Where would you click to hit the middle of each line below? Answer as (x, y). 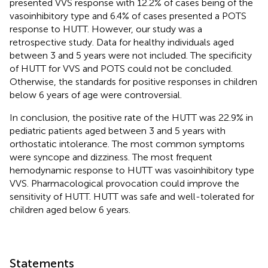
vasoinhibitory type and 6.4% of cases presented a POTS (128, 16)
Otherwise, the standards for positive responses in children (133, 81)
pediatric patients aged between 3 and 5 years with (118, 130)
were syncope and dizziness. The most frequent (111, 157)
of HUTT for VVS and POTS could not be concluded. (121, 68)
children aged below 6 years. (70, 209)
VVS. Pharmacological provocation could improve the (124, 183)
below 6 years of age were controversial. (96, 95)
